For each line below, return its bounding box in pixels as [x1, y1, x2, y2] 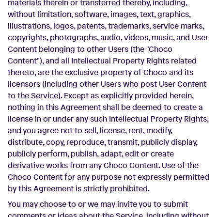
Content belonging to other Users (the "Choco [8, 44, 172, 54]
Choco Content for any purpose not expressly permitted [8, 171, 209, 182]
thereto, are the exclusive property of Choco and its [8, 67, 193, 77]
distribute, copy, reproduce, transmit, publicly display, [8, 137, 197, 147]
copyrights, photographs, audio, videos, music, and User [8, 32, 208, 43]
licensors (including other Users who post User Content [8, 78, 206, 89]
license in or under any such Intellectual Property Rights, [8, 113, 208, 124]
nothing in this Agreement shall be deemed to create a [8, 102, 203, 112]
